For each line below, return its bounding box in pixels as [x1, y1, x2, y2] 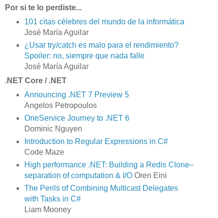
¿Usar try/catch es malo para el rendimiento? [24, 41, 179, 50]
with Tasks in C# [24, 194, 81, 203]
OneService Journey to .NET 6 [24, 114, 129, 123]
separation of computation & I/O [24, 171, 132, 180]
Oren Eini [132, 171, 167, 180]
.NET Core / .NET [5, 76, 67, 85]
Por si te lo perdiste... [5, 3, 82, 12]
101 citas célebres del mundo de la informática [24, 18, 184, 26]
